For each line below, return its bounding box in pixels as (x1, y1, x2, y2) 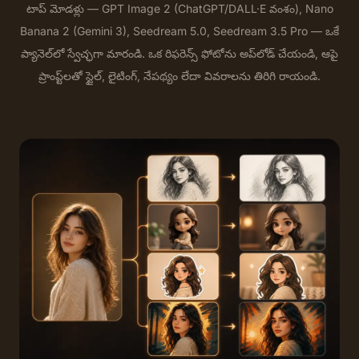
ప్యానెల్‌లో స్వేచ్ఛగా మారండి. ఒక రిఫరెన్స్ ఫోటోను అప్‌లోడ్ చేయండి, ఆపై (21, 46, 338, 60)
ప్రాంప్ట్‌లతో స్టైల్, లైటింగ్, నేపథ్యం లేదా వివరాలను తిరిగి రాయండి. (38, 69, 321, 83)
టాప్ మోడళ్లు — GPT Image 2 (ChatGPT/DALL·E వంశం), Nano (26, 2, 333, 15)
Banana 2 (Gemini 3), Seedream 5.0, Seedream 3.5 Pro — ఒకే (20, 24, 339, 38)
